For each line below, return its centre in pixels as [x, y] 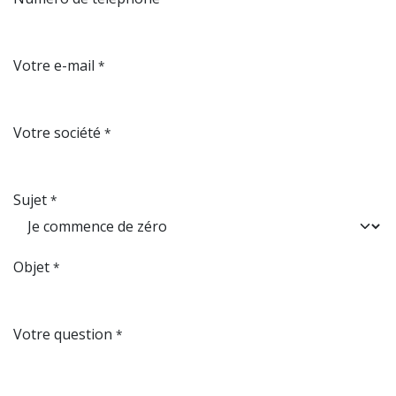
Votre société [57, 133]
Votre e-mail [54, 65]
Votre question [63, 334]
